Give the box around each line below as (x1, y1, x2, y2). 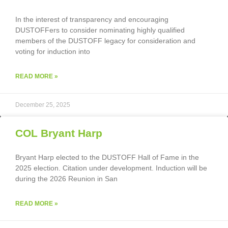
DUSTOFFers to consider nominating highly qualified (15, 25, 185, 34)
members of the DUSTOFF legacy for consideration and (15, 36, 195, 45)
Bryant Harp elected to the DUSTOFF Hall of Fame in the (15, 153, 199, 161)
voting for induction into (15, 47, 90, 55)
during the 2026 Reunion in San (15, 174, 118, 183)
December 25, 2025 (15, 101, 70, 108)
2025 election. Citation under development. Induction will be (15, 163, 207, 172)
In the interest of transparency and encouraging (15, 15, 168, 23)
